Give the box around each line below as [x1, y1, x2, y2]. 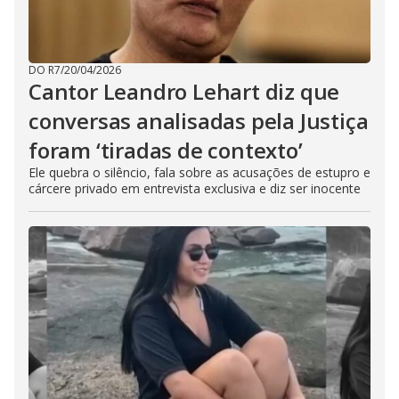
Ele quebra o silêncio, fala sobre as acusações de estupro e [28, 164, 370, 181]
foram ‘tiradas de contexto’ [28, 135, 303, 165]
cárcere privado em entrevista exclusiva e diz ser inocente [28, 180, 361, 197]
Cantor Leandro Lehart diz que [28, 77, 340, 106]
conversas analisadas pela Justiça [28, 106, 369, 135]
